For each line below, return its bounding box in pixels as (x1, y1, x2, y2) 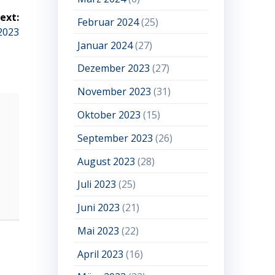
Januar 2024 (77, 38, 133, 52)
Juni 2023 (77, 201, 120, 215)
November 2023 (77, 85, 152, 99)
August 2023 (77, 154, 136, 168)
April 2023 (77, 247, 124, 261)
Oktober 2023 (77, 107, 141, 122)
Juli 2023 (77, 177, 117, 192)
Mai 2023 (77, 223, 120, 238)
